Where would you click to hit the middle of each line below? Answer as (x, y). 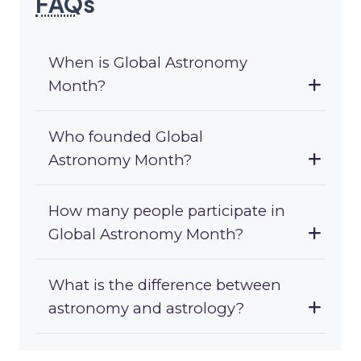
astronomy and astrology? (146, 309)
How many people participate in (167, 211)
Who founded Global (126, 137)
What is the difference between (165, 285)
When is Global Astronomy (148, 63)
